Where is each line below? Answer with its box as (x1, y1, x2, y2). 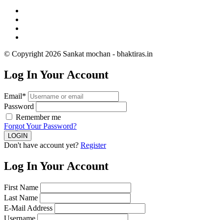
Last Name (4, 193, 38, 202)
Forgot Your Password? (4, 122, 77, 131)
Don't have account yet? (4, 141, 81, 150)
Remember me (16, 113, 61, 122)
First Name (4, 183, 38, 192)
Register (81, 141, 106, 150)
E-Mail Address (4, 203, 53, 212)
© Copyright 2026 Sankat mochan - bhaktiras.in (4, 50, 153, 58)
